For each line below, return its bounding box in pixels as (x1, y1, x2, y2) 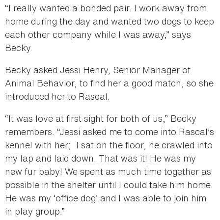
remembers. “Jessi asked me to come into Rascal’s (5, 125, 214, 138)
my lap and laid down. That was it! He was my (5, 151, 196, 165)
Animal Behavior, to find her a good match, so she (5, 76, 214, 89)
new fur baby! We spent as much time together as (5, 165, 211, 178)
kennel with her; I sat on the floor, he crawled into (5, 138, 213, 151)
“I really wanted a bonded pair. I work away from (5, 1, 207, 14)
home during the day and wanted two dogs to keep (5, 14, 214, 27)
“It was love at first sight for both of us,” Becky (5, 111, 196, 125)
